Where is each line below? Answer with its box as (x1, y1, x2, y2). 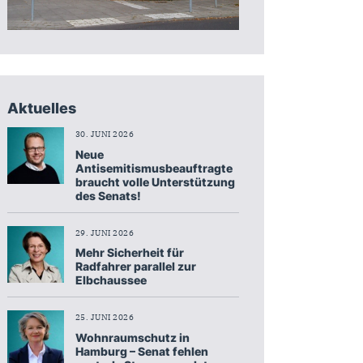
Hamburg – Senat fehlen (75, 344, 208, 358)
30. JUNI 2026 (75, 128, 135, 139)
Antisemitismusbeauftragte (75, 160, 233, 175)
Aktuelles (6, 99, 76, 117)
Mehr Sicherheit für (75, 246, 184, 260)
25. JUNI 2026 (75, 312, 135, 323)
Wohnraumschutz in (75, 330, 190, 344)
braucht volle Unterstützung (75, 174, 235, 189)
